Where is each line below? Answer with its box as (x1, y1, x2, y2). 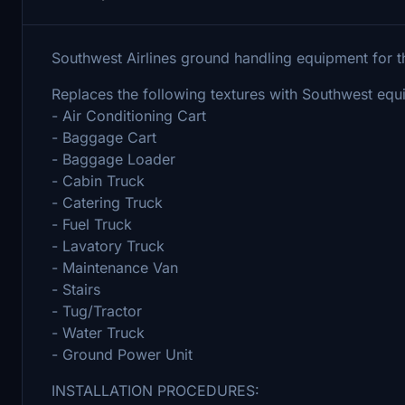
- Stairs (52, 279, 100, 298)
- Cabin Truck (52, 171, 145, 190)
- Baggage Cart (52, 127, 156, 146)
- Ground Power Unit (52, 344, 193, 363)
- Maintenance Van (52, 258, 178, 277)
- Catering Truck (52, 193, 163, 212)
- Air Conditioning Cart (52, 106, 206, 125)
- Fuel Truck (52, 214, 132, 233)
